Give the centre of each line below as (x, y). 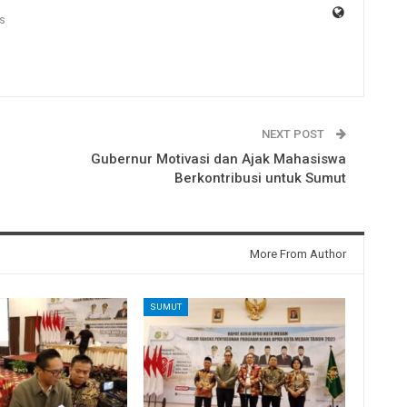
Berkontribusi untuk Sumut (260, 178)
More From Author (298, 253)
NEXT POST (294, 134)
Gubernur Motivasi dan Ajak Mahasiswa (218, 159)
